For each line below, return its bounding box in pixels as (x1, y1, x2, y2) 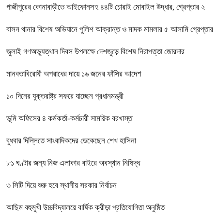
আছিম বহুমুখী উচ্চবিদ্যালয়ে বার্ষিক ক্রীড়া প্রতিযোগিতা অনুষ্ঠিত (6, 203, 165, 213)
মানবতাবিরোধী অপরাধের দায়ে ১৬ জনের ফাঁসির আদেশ (6, 69, 141, 79)
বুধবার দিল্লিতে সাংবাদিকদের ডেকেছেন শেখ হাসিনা (6, 136, 136, 146)
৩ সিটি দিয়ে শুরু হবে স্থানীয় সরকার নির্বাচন (6, 181, 117, 190)
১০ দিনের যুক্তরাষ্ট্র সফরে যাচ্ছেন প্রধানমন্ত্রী (6, 92, 124, 101)
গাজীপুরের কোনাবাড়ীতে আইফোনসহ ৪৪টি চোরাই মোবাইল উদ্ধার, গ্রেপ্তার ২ (6, 2, 205, 12)
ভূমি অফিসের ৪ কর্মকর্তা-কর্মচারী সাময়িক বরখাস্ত (6, 114, 132, 124)
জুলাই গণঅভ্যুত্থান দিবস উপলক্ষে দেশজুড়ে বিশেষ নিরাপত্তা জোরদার (6, 47, 185, 57)
